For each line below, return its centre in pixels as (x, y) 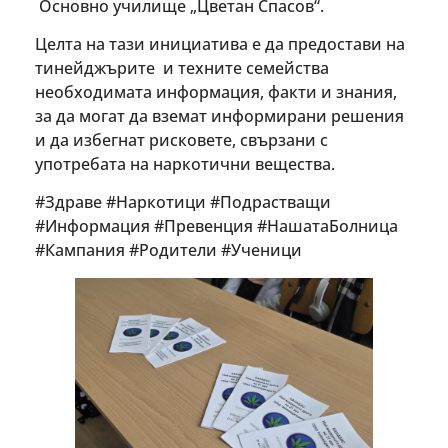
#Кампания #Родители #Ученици (168, 250)
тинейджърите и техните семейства (182, 68)
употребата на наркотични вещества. (185, 164)
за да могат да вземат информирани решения (219, 116)
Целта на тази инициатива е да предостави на (220, 44)
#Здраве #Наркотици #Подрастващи (183, 202)
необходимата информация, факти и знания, (216, 92)
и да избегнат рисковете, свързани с (181, 140)
